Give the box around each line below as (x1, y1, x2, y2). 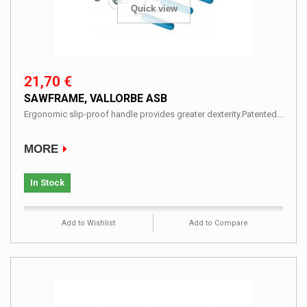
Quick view (130, 3, 177, 14)
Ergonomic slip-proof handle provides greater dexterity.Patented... (24, 108, 283, 119)
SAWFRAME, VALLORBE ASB (24, 91, 167, 105)
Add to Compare (188, 218, 248, 228)
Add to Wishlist (62, 218, 115, 228)
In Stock (30, 177, 64, 188)
